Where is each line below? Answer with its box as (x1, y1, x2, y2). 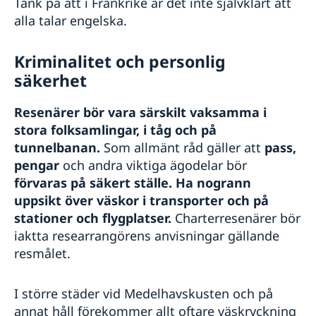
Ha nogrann (176, 174, 251, 192)
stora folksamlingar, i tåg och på (14, 121, 217, 139)
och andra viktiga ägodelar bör (59, 157, 247, 174)
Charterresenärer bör (171, 209, 300, 227)
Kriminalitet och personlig (14, 51, 226, 73)
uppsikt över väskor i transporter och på (14, 192, 269, 209)
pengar (14, 157, 59, 174)
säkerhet (14, 70, 87, 92)
